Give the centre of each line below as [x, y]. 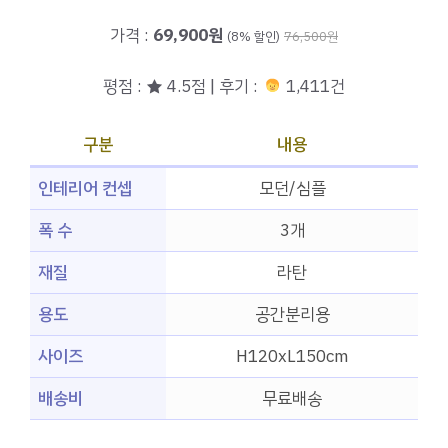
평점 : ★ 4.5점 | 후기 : [183, 86]
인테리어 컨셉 [85, 189]
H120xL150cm [292, 357]
